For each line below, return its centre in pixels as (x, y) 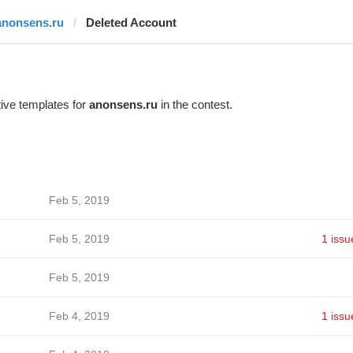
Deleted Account (131, 22)
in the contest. (195, 104)
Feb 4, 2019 (79, 316)
